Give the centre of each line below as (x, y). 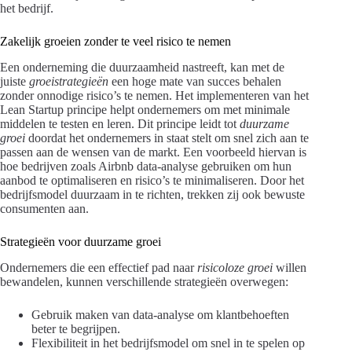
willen (290, 267)
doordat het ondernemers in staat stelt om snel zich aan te (167, 138)
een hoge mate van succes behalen (195, 82)
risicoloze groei (235, 267)
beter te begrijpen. (76, 328)
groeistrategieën (69, 82)
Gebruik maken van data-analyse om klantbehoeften (160, 314)
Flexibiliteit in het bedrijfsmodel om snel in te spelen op (168, 343)
